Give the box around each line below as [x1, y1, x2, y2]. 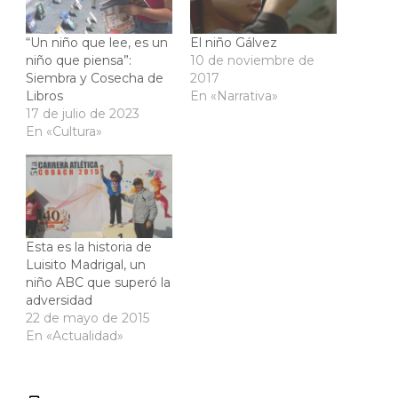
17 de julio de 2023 [26, 105, 139, 122]
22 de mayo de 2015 [26, 309, 149, 326]
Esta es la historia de [26, 238, 152, 255]
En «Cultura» [26, 123, 102, 139]
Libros [26, 87, 63, 104]
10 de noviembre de [190, 52, 314, 68]
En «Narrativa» [190, 87, 278, 104]
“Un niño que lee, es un [26, 34, 168, 51]
